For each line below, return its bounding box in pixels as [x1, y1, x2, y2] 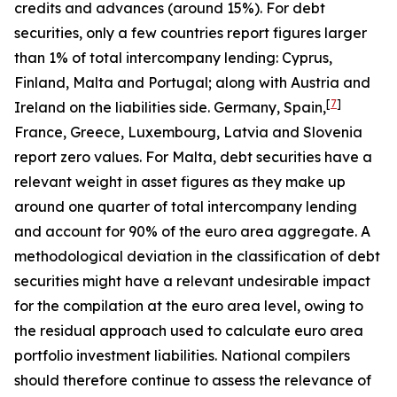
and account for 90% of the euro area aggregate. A [14, 222, 370, 240]
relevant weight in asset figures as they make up [14, 173, 346, 191]
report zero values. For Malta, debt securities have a [14, 148, 372, 166]
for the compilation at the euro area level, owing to [14, 297, 363, 315]
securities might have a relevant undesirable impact [14, 272, 370, 290]
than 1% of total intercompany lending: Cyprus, [14, 49, 332, 66]
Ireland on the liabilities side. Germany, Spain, [14, 98, 326, 116]
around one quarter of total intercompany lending [14, 198, 357, 215]
